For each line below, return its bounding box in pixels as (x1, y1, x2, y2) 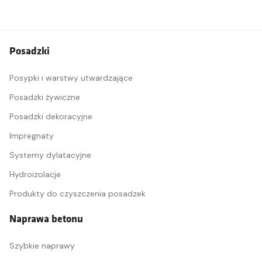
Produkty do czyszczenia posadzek (9, 188, 146, 199)
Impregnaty (9, 130, 54, 141)
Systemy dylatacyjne (9, 150, 91, 160)
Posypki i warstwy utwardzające (9, 73, 133, 83)
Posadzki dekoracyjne (9, 111, 92, 122)
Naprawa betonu (9, 211, 83, 225)
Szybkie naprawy (9, 240, 75, 251)
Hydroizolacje (9, 169, 61, 180)
